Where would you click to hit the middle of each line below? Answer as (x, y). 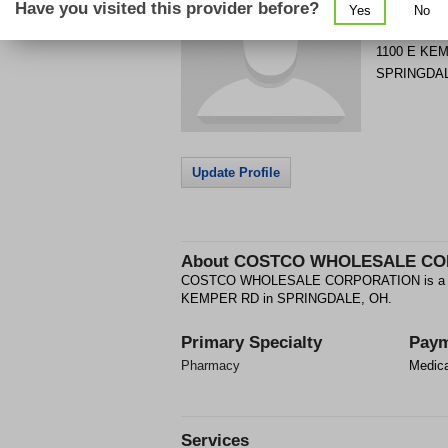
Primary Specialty (251, 342)
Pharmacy (210, 365)
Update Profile (236, 172)
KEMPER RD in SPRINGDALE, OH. (286, 298)
